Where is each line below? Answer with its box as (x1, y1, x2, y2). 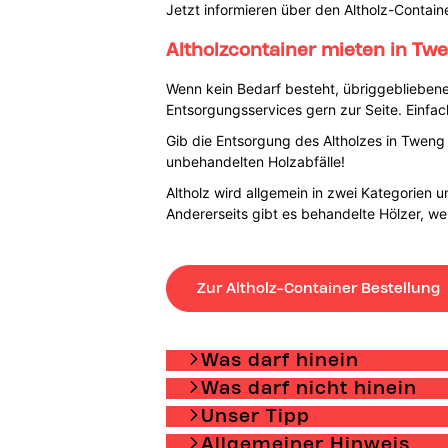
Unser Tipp (200, 403, 310, 427)
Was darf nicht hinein (200, 375, 417, 399)
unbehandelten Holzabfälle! (165, 152, 345, 170)
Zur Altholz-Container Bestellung (196, 278, 440, 297)
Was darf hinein (200, 347, 359, 371)
